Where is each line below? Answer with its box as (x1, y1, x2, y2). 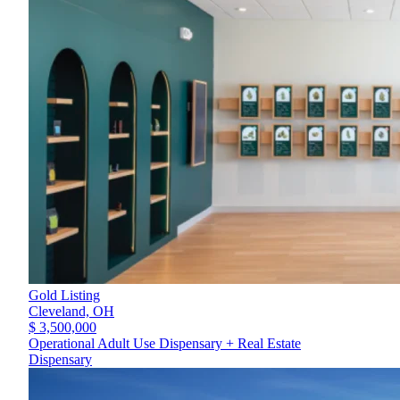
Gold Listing (29, 287, 100, 304)
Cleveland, (29, 304, 93, 320)
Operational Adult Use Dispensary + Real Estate (29, 336, 301, 352)
